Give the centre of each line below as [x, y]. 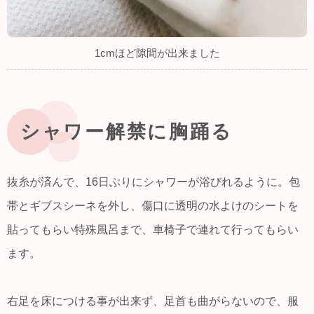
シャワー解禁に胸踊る [127, 132]
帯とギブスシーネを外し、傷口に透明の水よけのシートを [153, 205]
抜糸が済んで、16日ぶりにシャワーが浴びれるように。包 [153, 182]
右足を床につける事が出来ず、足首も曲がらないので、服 [153, 301]
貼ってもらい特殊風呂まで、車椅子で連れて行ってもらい [153, 229]
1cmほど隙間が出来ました [157, 54]
